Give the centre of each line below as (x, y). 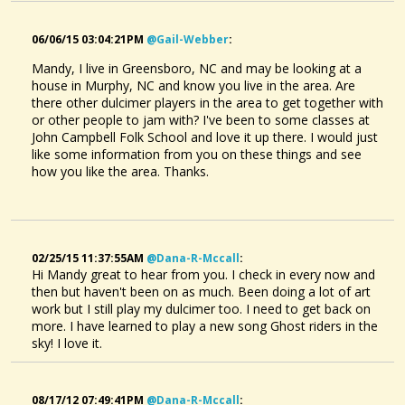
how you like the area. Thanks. (120, 171)
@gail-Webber (188, 39)
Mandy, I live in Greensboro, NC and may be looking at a (197, 68)
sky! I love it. (67, 343)
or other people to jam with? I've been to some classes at (201, 119)
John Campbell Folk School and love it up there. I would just (205, 137)
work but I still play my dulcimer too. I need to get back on (201, 308)
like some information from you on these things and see (197, 154)
